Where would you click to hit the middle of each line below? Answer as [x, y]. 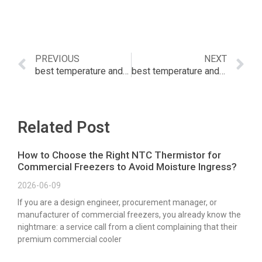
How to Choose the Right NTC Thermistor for [119, 155]
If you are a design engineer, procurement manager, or [117, 202]
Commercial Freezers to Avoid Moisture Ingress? [127, 166]
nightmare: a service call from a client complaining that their [127, 227]
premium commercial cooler [70, 239]
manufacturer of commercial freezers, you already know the [129, 214]
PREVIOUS [57, 58]
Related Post [64, 127]
